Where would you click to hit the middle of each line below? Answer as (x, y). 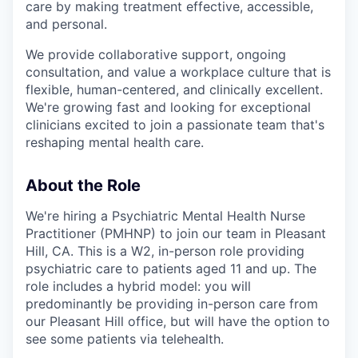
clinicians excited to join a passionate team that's (175, 125)
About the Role (83, 186)
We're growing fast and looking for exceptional (168, 107)
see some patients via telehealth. (125, 339)
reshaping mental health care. (115, 143)
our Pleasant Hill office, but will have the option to (178, 322)
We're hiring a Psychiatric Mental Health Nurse (165, 216)
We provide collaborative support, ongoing (156, 55)
